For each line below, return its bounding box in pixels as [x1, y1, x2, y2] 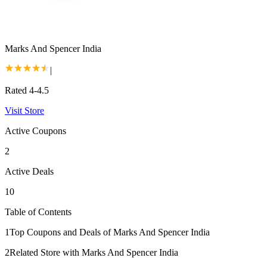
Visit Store [5, 105, 44, 116]
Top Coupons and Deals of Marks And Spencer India [10, 226, 210, 237]
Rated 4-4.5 [5, 85, 49, 95]
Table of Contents [5, 206, 72, 217]
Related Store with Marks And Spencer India [10, 247, 178, 257]
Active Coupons [5, 125, 66, 136]
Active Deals [5, 166, 54, 176]
